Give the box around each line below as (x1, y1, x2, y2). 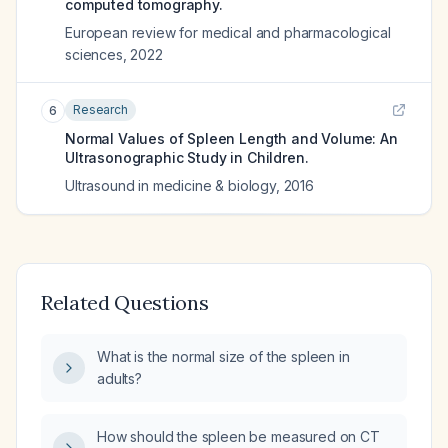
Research (73, 102, 128, 117)
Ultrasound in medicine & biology (65, 177, 276, 194)
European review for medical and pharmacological (65, 24, 391, 41)
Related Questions (41, 290, 209, 315)
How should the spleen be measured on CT (97, 428, 380, 445)
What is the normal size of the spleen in (97, 348, 350, 365)
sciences (65, 46, 123, 63)
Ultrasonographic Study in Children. (65, 149, 309, 166)
